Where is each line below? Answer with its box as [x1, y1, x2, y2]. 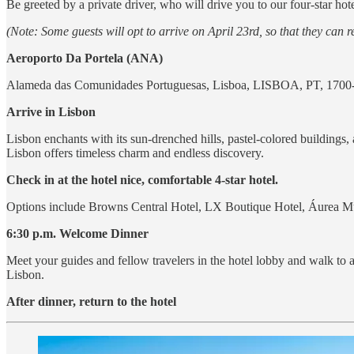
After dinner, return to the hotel [6, 295, 176, 309]
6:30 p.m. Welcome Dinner [6, 227, 149, 241]
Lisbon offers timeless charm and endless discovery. [6, 146, 264, 160]
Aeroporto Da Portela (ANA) [6, 51, 163, 66]
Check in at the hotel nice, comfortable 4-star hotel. [6, 173, 278, 187]
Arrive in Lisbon [6, 105, 96, 119]
